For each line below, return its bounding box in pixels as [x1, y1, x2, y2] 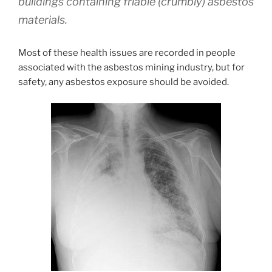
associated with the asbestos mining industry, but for [18, 62, 245, 73]
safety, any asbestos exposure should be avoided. [18, 76, 229, 88]
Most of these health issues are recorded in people [18, 47, 236, 59]
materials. [18, 13, 67, 27]
